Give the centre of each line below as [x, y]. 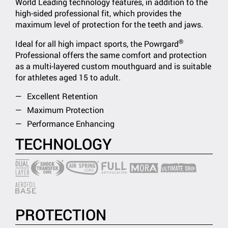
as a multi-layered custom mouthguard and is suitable [113, 66]
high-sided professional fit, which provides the [98, 13]
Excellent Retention [62, 96]
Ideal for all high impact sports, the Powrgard [97, 44]
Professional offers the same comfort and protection [111, 55]
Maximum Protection [65, 110]
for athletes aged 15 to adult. [68, 77]
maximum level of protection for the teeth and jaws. [109, 24]
